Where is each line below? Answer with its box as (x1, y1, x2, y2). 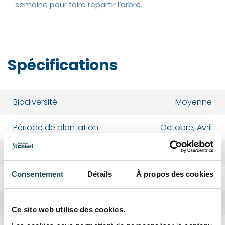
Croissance (13, 197, 57, 209)
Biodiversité (13, 96, 57, 108)
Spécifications (8, 55, 118, 76)
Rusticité (13, 172, 46, 184)
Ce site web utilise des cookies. (12, 205, 125, 214)
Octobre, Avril (160, 122, 212, 134)
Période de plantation (13, 122, 98, 134)
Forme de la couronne (13, 147, 99, 159)
